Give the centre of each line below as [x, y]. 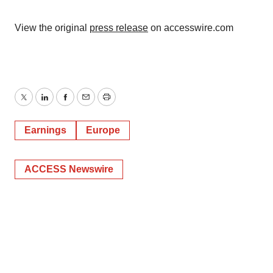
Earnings [45, 130]
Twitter [37, 104]
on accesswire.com [191, 28]
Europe [103, 130]
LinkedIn [62, 104]
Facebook [86, 104]
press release [119, 28]
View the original [52, 28]
